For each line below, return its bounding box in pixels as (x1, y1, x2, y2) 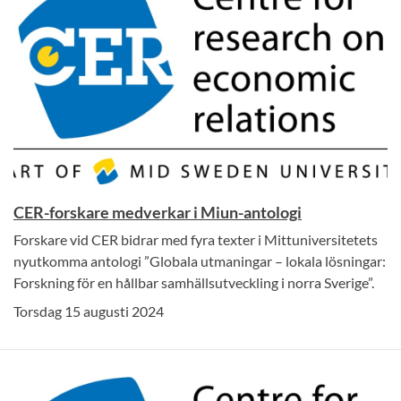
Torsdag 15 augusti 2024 (13, 303, 164, 320)
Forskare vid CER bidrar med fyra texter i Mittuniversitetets (13, 231, 378, 249)
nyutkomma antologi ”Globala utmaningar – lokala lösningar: (13, 252, 386, 270)
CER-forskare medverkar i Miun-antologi (13, 202, 302, 223)
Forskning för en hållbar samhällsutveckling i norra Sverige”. (13, 274, 374, 292)
